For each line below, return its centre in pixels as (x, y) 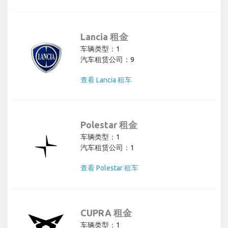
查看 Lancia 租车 (106, 80)
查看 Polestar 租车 (109, 168)
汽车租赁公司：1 (107, 148)
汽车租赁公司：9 (107, 60)
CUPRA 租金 (106, 213)
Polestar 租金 (109, 125)
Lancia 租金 (104, 37)
